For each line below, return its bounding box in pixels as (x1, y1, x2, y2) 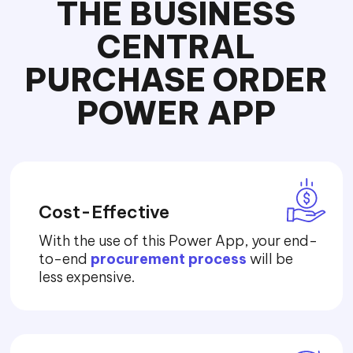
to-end (39, 250, 91, 269)
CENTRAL (97, 27, 256, 68)
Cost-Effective (39, 201, 170, 224)
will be (247, 250, 294, 269)
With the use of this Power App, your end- (39, 232, 318, 251)
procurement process (91, 250, 247, 269)
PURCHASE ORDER (24, 60, 329, 101)
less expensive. (39, 268, 136, 287)
